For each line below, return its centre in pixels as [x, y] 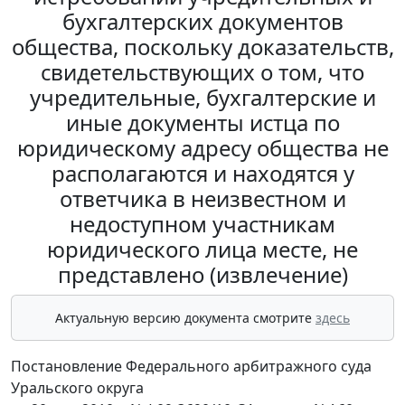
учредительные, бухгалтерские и [202, 98]
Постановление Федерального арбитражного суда [191, 367]
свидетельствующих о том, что [202, 72]
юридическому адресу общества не [202, 148]
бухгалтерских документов [202, 22]
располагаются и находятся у [202, 174]
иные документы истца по [202, 123]
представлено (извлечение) [202, 275]
